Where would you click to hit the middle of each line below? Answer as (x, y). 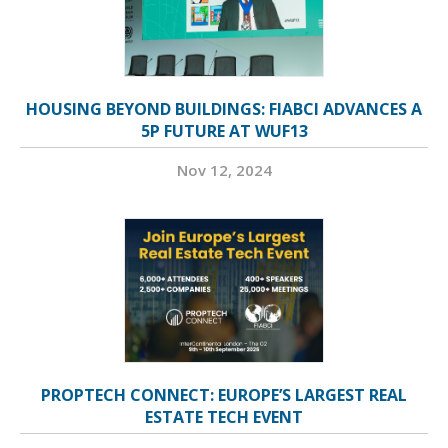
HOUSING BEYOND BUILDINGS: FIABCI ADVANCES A (224, 109)
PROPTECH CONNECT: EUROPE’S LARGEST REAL (224, 395)
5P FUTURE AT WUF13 (224, 131)
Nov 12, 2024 (224, 170)
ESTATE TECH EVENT (224, 417)
